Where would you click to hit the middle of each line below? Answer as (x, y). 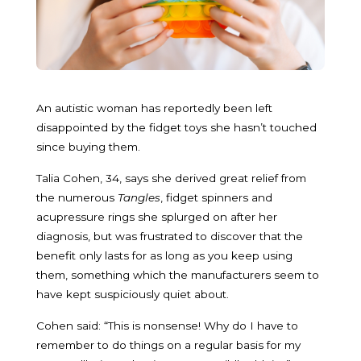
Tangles (139, 197)
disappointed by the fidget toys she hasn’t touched (176, 127)
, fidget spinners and (216, 197)
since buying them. (88, 146)
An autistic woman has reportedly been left (154, 108)
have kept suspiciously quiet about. (133, 294)
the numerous (77, 197)
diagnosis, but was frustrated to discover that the (170, 236)
